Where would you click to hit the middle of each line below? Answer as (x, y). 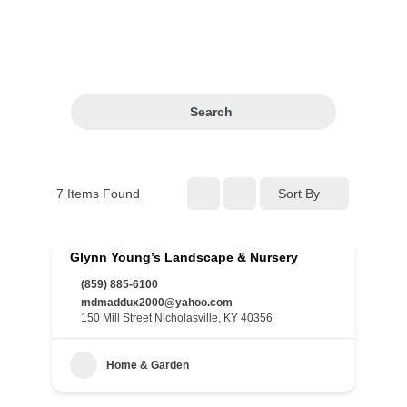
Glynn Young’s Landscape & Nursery (184, 257)
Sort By (299, 193)
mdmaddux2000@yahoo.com (157, 303)
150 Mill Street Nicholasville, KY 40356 (177, 318)
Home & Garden (148, 365)
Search (211, 111)
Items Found (102, 193)
